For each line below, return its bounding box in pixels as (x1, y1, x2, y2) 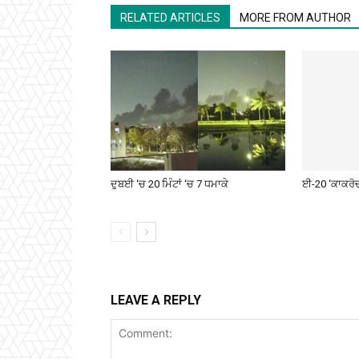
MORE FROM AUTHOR (240, 11, 351, 25)
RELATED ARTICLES (120, 11, 220, 25)
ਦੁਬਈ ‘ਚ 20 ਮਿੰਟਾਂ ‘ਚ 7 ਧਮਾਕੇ (111, 178, 228, 191)
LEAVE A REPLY (111, 292, 201, 309)
